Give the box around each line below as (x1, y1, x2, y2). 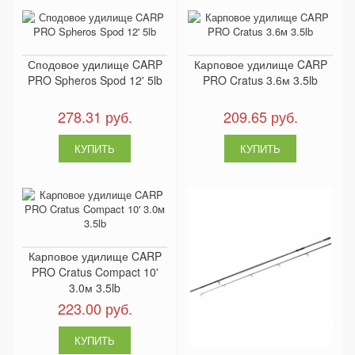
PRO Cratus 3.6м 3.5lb (203, 72, 318, 88)
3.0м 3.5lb (69, 280, 120, 296)
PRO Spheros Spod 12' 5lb (27, 72, 162, 88)
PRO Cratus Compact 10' (31, 264, 158, 280)
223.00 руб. (57, 298, 132, 319)
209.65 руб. (223, 106, 298, 127)
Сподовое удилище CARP (27, 56, 162, 72)
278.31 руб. (57, 106, 132, 127)
